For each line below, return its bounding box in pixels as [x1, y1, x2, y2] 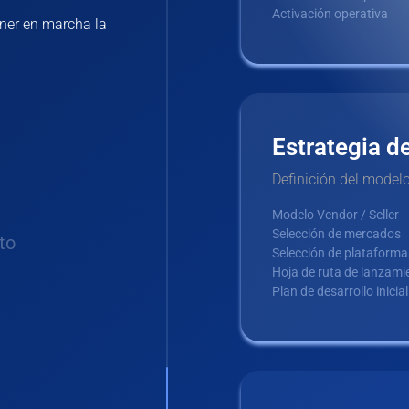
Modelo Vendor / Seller [272, 207, 399, 223]
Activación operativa [272, 6, 388, 22]
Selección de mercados [272, 226, 401, 242]
